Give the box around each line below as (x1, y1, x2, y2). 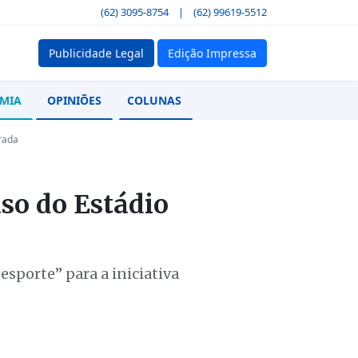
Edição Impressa (167, 45, 257, 61)
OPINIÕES (47, 92, 101, 108)
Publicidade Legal (48, 45, 144, 61)
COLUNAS (127, 92, 181, 108)
